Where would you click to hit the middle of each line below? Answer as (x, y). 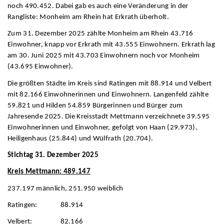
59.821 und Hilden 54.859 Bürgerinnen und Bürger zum (95, 105)
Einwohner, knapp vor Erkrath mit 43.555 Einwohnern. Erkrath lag (111, 45)
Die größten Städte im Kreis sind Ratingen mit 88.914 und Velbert (110, 83)
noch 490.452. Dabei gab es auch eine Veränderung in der (98, 6)
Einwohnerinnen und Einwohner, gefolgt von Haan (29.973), (102, 127)
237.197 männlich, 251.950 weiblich (65, 188)
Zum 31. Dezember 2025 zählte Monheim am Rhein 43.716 (100, 34)
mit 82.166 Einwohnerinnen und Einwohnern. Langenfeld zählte (108, 94)
